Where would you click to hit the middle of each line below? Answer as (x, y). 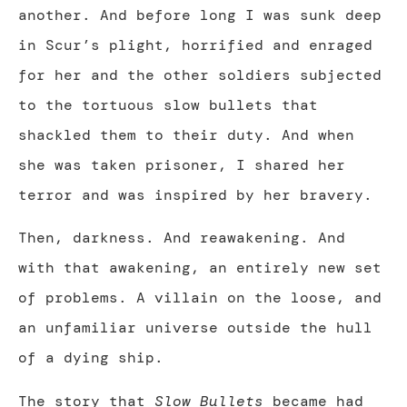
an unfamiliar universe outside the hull (195, 328)
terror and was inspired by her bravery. (195, 194)
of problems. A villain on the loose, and (200, 298)
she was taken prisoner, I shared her (182, 164)
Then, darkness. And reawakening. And (182, 238)
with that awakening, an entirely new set (200, 268)
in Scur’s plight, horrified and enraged (195, 45)
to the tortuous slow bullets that (168, 104)
